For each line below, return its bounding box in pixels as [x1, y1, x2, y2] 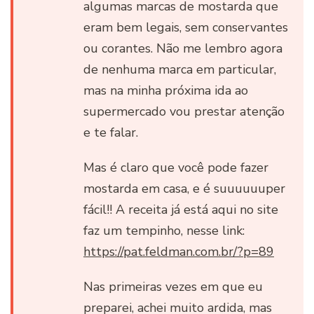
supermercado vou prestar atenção [83, 102, 285, 120]
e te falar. [83, 123, 138, 141]
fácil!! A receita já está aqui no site [83, 200, 278, 218]
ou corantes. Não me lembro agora [83, 39, 282, 57]
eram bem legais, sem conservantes [83, 18, 288, 36]
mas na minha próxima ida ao [83, 81, 248, 99]
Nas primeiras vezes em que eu [83, 278, 263, 295]
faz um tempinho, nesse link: [83, 221, 245, 239]
